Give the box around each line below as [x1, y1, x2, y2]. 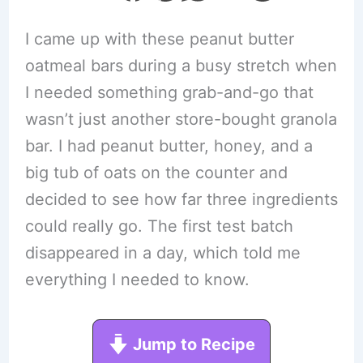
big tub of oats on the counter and [24, 162, 288, 182]
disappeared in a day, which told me [24, 242, 301, 263]
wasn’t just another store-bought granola [24, 109, 337, 129]
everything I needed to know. [24, 269, 250, 289]
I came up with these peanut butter [24, 28, 294, 49]
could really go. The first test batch [24, 216, 293, 236]
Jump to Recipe [129, 334, 255, 354]
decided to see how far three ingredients [24, 189, 338, 209]
